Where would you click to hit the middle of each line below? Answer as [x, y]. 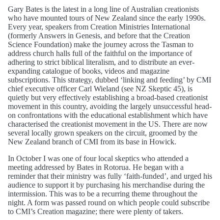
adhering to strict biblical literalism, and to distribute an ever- [101, 62]
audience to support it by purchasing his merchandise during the [106, 185]
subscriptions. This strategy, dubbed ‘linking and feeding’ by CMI [110, 80]
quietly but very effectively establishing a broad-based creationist [108, 97]
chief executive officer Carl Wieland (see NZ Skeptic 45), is [100, 88]
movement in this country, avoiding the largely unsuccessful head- [110, 106]
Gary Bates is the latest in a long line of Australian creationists [103, 9]
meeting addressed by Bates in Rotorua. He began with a [96, 167]
